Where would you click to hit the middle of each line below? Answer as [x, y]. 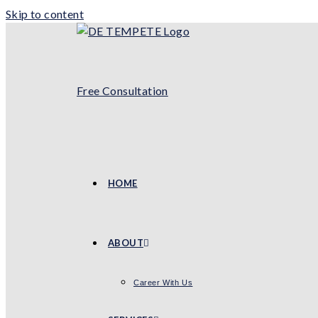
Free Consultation [122, 91]
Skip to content [45, 14]
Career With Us [163, 283]
